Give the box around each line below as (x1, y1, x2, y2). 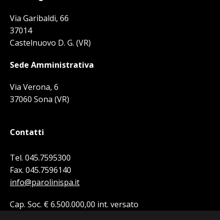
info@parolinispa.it (10, 177, 80, 188)
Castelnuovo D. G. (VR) (10, 37, 91, 49)
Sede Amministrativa (10, 59, 94, 71)
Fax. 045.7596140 (10, 165, 71, 176)
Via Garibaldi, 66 (10, 13, 69, 24)
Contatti (10, 127, 44, 138)
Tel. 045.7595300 (10, 152, 71, 164)
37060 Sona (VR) (10, 94, 69, 105)
